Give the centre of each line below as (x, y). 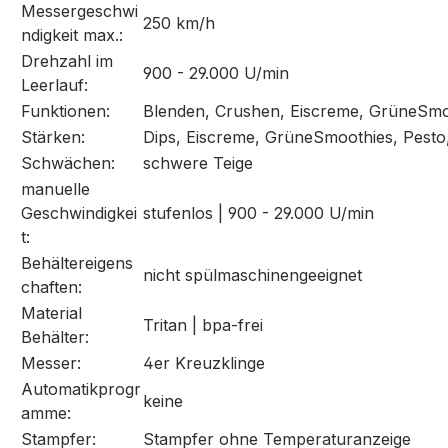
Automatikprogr (81, 389)
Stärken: (53, 137)
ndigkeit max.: (72, 35)
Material (51, 313)
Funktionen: (65, 111)
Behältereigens (77, 263)
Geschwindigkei (79, 213)
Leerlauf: (54, 85)
